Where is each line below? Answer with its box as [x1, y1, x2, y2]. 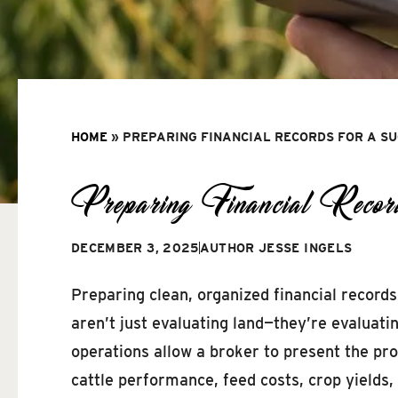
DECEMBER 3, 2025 [71, 240, 199, 255]
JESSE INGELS [254, 240, 353, 255]
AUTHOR [199, 240, 255, 255]
